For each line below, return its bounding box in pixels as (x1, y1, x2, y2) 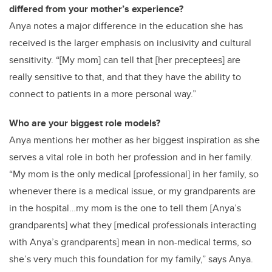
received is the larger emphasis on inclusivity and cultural (9, 36, 251, 50)
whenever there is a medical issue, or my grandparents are (9, 184, 256, 199)
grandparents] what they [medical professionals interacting (9, 218, 256, 233)
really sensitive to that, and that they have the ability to (9, 70, 241, 84)
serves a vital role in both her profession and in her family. (9, 150, 253, 165)
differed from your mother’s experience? (9, 2, 183, 16)
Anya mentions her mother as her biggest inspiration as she (9, 133, 260, 148)
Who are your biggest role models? (9, 116, 160, 131)
